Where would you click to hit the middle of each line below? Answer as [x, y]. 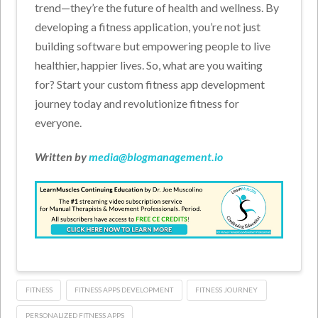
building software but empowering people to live [153, 46]
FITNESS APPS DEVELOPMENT [124, 290]
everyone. [59, 123]
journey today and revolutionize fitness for [137, 104]
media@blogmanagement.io [156, 157]
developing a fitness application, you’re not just [148, 27]
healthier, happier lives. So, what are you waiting [149, 65]
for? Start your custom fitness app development [150, 84]
